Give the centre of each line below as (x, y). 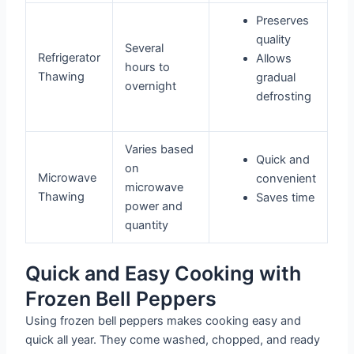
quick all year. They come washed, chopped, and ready (173, 339)
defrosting (283, 97)
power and (154, 207)
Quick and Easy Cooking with (164, 273)
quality (273, 40)
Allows (273, 59)
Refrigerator (70, 58)
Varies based (160, 150)
